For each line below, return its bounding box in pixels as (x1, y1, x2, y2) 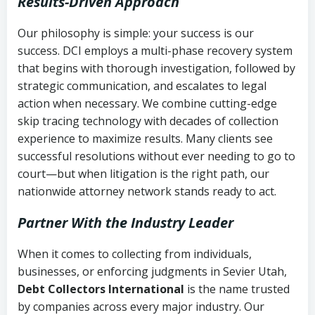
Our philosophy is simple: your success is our (18, 25, 254, 41)
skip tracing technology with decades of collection (18, 112, 278, 129)
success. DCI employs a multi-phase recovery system (18, 42, 292, 58)
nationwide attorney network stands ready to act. (18, 183, 276, 199)
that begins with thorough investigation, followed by (18, 60, 295, 76)
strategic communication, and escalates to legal (18, 77, 266, 94)
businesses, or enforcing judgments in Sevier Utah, (18, 263, 287, 279)
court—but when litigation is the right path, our (18, 165, 269, 181)
